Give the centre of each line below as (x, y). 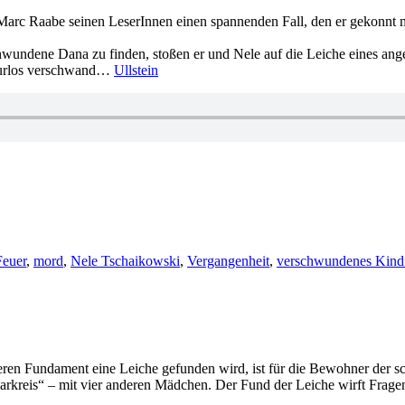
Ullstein (136, 71)
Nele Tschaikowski (125, 261)
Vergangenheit (228, 261)
